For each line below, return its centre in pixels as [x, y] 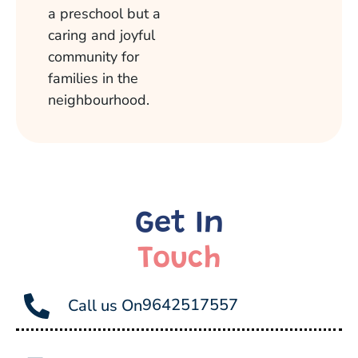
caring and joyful [101, 36]
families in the [93, 79]
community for [93, 57]
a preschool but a [104, 14]
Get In [179, 225]
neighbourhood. [99, 100]
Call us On [105, 306]
